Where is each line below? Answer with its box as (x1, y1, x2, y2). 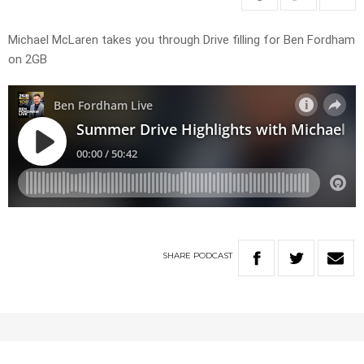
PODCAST (193, 250, 232, 262)
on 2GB (8, 52, 47, 67)
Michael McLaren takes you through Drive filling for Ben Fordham (8, 32, 355, 48)
